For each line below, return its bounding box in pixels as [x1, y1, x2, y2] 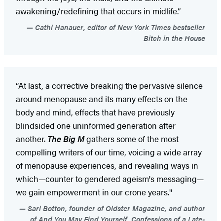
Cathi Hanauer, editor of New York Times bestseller [33, 21, 205, 32]
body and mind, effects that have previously [16, 106, 175, 118]
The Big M [47, 132, 84, 145]
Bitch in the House [144, 32, 205, 43]
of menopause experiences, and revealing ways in [16, 159, 198, 171]
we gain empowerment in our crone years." [16, 185, 172, 198]
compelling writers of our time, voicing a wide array [16, 146, 202, 158]
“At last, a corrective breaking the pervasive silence [16, 79, 203, 91]
